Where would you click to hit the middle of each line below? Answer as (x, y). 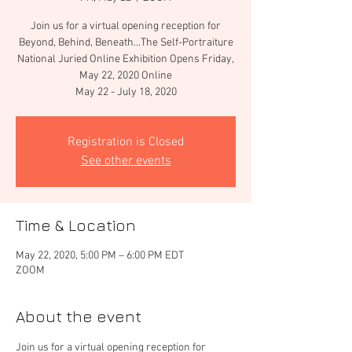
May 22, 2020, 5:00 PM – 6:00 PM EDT (100, 256)
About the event (79, 316)
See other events (126, 161)
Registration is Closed (126, 142)
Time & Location (76, 225)
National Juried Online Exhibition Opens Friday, (126, 59)
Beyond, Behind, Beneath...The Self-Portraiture (126, 43)
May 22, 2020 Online (126, 76)
